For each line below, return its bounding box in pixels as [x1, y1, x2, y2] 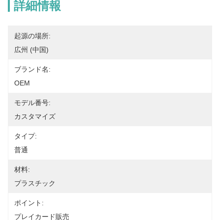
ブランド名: [14, 65, 51, 73]
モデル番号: [14, 99, 51, 107]
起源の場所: [14, 32, 51, 40]
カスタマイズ [14, 112, 55, 120]
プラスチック [14, 179, 55, 187]
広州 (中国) [14, 46, 49, 54]
